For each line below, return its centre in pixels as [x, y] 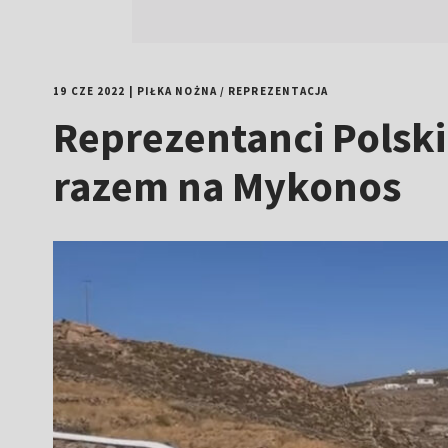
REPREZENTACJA [278, 91]
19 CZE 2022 [89, 91]
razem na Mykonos [227, 186]
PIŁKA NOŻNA [176, 91]
